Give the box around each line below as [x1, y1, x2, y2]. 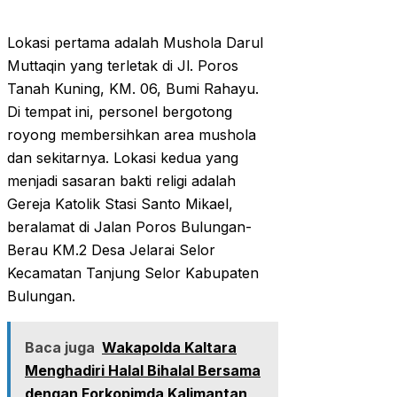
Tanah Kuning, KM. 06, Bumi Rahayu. [7, 80, 259, 98]
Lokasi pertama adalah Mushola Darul [7, 34, 263, 52]
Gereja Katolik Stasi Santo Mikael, [7, 195, 233, 214]
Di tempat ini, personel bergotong [7, 103, 232, 121]
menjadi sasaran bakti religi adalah [7, 172, 236, 191]
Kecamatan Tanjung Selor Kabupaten [7, 264, 259, 283]
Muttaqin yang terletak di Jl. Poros [7, 57, 238, 75]
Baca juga [25, 339, 95, 357]
